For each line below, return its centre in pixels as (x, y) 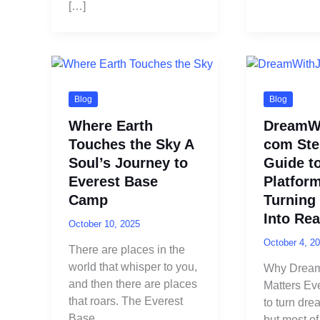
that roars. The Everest (126, 301)
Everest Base (113, 181)
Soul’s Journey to (128, 162)
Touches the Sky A (131, 144)
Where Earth (111, 125)
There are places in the (127, 250)
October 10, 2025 (104, 224)
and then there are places (133, 284)
